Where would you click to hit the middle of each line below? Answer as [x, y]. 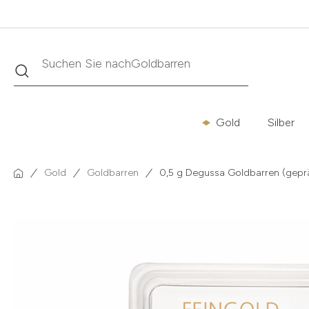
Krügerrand [160, 63]
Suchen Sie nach [86, 63]
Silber [281, 122]
